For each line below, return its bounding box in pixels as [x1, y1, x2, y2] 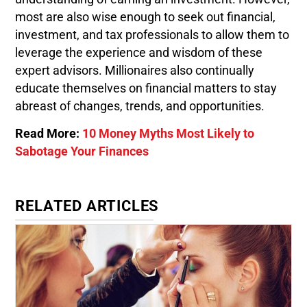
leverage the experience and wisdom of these [15, 45, 263, 60]
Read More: [15, 127, 83, 141]
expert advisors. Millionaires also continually [15, 63, 255, 77]
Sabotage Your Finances [15, 145, 149, 159]
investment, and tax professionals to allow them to [15, 27, 290, 42]
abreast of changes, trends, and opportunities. [15, 99, 265, 113]
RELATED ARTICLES [15, 197, 160, 214]
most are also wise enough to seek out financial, [15, 10, 276, 24]
